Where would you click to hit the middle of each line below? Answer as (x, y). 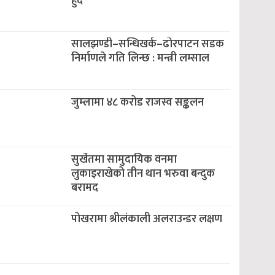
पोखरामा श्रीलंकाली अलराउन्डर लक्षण (146, 219)
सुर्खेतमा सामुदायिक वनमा (124, 160)
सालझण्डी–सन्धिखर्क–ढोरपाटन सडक (147, 44)
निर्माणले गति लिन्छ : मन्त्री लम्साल (140, 58)
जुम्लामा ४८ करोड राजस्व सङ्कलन (137, 103)
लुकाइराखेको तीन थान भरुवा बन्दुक (143, 174)
